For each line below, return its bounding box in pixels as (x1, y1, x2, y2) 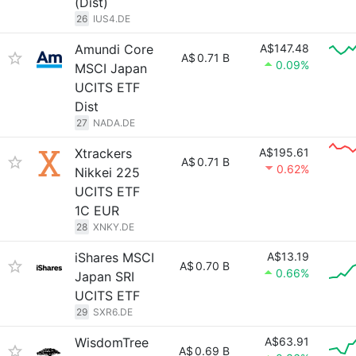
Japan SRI (75, 269, 134, 284)
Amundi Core (75, 41, 153, 57)
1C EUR (75, 203, 119, 219)
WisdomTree (75, 335, 149, 350)
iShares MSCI (75, 250, 154, 265)
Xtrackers (75, 145, 132, 161)
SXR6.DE (93, 306, 133, 318)
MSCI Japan (75, 60, 147, 76)
